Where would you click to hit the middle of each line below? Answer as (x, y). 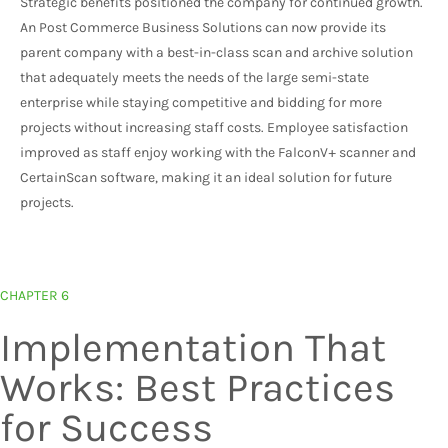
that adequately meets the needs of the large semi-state (194, 77)
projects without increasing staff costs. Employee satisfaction (214, 127)
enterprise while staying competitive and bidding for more (201, 102)
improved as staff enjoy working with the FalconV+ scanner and (218, 152)
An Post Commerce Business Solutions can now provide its (203, 27)
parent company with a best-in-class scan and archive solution (216, 52)
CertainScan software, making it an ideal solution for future (206, 177)
